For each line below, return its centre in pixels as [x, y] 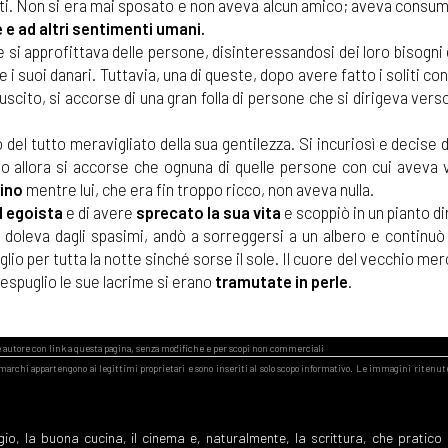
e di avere [99, 212]
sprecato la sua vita [208, 212]
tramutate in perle [281, 281]
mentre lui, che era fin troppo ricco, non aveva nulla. [198, 189]
